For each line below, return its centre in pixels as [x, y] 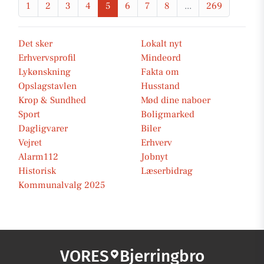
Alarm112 [38, 157]
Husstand [160, 86]
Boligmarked [168, 114]
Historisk [37, 171]
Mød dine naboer [176, 100]
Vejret [30, 143]
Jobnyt [154, 157]
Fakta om [160, 72]
